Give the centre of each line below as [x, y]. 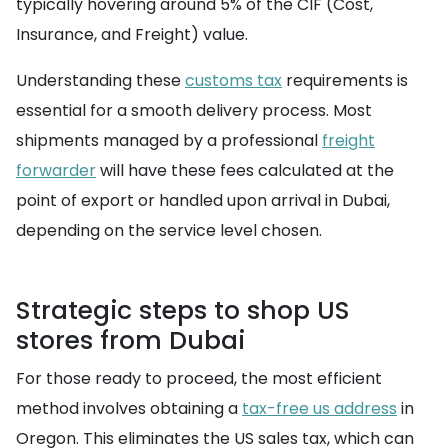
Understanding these [100, 80]
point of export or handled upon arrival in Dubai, [203, 200]
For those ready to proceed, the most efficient [199, 378]
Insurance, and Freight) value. [132, 34]
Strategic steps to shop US [183, 310]
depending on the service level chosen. [169, 230]
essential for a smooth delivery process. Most [194, 110]
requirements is [345, 80]
